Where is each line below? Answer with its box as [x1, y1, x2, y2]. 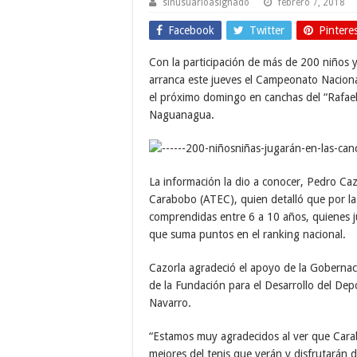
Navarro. [149, 296, 191, 309]
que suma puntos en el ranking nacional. [149, 227, 346, 241]
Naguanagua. [149, 108, 214, 121]
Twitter [249, 23, 284, 37]
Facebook [168, 23, 214, 37]
